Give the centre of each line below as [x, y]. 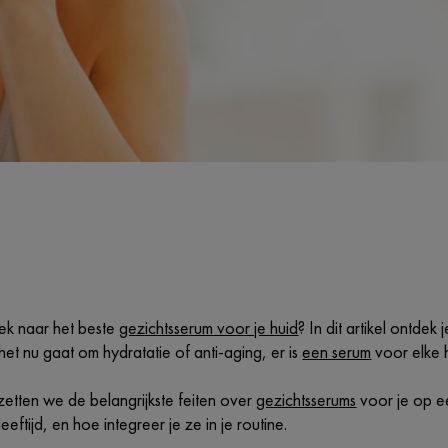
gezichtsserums [306, 399]
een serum [337, 351]
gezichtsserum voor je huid [209, 327]
